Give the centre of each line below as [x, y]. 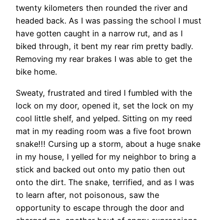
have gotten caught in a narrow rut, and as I [99, 34]
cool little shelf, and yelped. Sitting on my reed [104, 118]
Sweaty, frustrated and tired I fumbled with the [104, 93]
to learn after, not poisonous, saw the [87, 195]
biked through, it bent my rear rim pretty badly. [104, 46]
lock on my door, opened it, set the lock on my [105, 105]
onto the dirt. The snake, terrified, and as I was [105, 182]
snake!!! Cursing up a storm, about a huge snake [108, 144]
